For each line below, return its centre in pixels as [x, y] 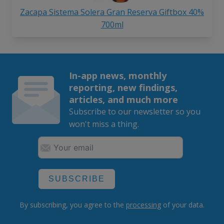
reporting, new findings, [123, 87]
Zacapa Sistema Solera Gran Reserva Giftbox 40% [112, 12]
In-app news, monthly [117, 75]
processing [143, 205]
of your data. [183, 205]
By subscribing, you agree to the [73, 205]
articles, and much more [123, 99]
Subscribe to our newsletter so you [134, 112]
